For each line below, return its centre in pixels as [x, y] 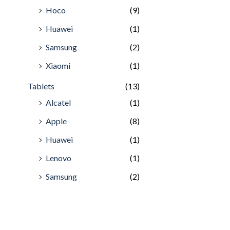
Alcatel [58, 102]
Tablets [41, 86]
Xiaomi [58, 65]
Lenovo [59, 158]
